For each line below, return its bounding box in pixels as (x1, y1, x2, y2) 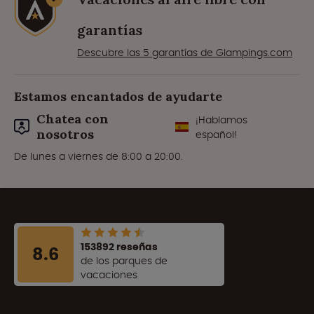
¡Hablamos (196, 113, 248, 128)
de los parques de (81, 253, 168, 268)
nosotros (36, 126, 95, 143)
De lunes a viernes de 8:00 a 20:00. (14, 149, 183, 164)
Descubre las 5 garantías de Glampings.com (77, 46, 292, 60)
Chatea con (36, 111, 109, 128)
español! (196, 128, 238, 142)
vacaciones (81, 267, 137, 282)
